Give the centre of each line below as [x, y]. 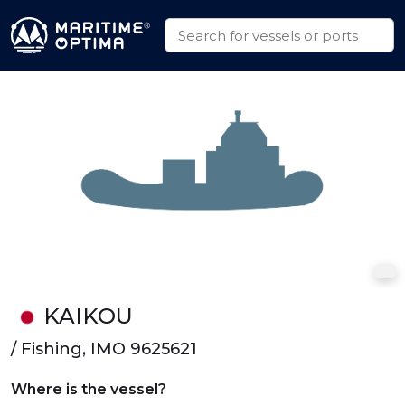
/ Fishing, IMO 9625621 [104, 349]
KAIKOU [88, 316]
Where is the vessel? [89, 389]
